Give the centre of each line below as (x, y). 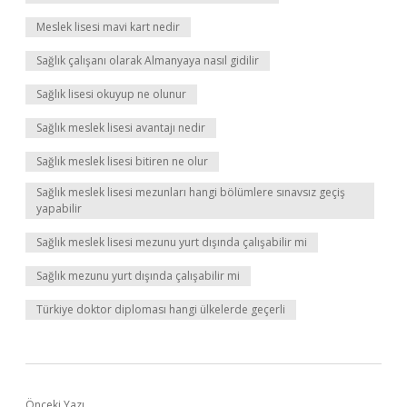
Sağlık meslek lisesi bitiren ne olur (122, 161)
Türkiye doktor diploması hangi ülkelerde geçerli (161, 309)
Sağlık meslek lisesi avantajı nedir (121, 128)
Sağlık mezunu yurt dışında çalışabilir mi (138, 276)
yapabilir (59, 208)
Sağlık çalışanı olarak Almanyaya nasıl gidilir (148, 60)
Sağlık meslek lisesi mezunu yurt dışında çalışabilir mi (172, 242)
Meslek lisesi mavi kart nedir (108, 27)
